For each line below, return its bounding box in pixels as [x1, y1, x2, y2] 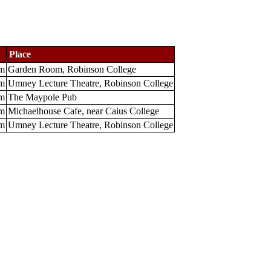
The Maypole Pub [8, 92, 77, 102]
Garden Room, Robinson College [8, 64, 136, 74]
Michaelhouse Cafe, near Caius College [8, 106, 159, 116]
